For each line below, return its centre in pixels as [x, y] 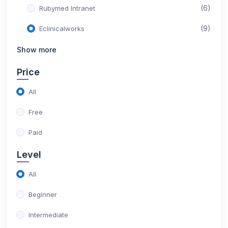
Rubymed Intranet [67, 8]
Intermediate [48, 215]
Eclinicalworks [62, 28]
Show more [37, 50]
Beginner [43, 194]
